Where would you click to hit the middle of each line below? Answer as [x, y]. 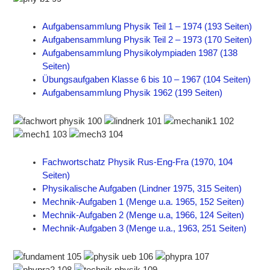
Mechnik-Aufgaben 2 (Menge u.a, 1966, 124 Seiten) [143, 215]
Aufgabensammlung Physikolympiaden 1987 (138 [140, 53]
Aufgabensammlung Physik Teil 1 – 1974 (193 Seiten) [147, 27]
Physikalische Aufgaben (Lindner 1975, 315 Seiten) [142, 189]
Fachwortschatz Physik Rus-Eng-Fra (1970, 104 [138, 162]
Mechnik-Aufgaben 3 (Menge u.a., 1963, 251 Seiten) [145, 229]
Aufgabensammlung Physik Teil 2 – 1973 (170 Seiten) [147, 40]
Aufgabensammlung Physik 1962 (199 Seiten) [133, 93]
